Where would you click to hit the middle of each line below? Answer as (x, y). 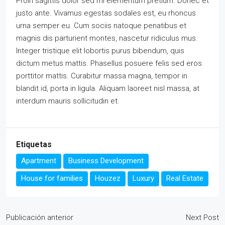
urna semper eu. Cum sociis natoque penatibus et (101, 26)
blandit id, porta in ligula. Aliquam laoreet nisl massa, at (108, 89)
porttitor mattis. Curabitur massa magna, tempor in (102, 76)
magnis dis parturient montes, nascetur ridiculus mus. (107, 38)
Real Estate (185, 179)
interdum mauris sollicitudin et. (68, 101)
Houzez (108, 179)
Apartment (39, 161)
